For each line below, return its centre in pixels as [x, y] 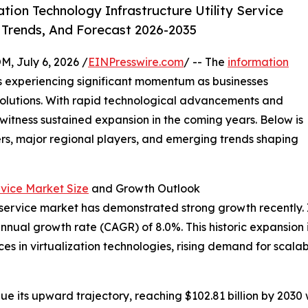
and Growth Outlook [144, 189]
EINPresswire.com [136, 62]
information [258, 62]
